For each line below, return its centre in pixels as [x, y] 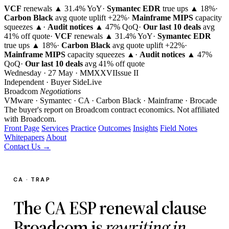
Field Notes [179, 128]
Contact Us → [27, 146]
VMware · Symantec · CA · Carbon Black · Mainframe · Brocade [110, 100]
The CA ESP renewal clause [110, 208]
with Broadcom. [30, 119]
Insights [145, 128]
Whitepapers [24, 137]
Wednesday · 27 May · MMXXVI [60, 73]
